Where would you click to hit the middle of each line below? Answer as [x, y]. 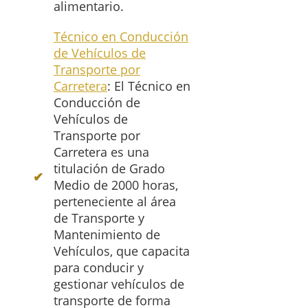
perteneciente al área [115, 202]
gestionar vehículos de [119, 284]
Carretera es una [101, 152]
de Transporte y [99, 218]
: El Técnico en [149, 86]
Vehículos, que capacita [122, 251]
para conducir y [99, 268]
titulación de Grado [109, 169]
